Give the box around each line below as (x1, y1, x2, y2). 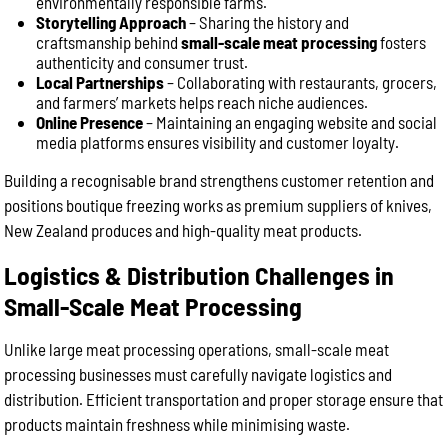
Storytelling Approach (36, 12, 187, 32)
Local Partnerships (36, 72, 165, 92)
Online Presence (36, 112, 144, 132)
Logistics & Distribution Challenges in (4, 259, 395, 290)
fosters (377, 32, 427, 52)
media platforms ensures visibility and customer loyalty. (36, 132, 400, 152)
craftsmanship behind (36, 32, 182, 52)
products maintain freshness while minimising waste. (4, 414, 351, 434)
